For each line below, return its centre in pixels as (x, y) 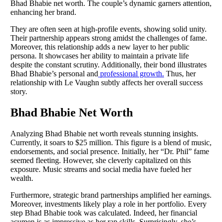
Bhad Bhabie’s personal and (54, 74)
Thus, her (180, 74)
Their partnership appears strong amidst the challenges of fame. (109, 38)
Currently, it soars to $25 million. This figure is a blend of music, (111, 142)
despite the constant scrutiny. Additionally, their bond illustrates (109, 65)
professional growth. (131, 74)
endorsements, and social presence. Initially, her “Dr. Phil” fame (110, 151)
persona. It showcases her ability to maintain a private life (100, 56)
